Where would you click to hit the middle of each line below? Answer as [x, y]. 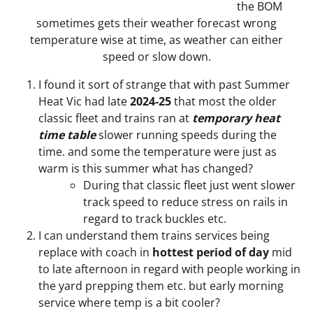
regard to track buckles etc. [155, 218]
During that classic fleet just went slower [189, 185]
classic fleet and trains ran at [115, 118]
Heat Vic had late [84, 101]
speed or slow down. [156, 56]
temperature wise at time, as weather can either [156, 39]
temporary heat [236, 118]
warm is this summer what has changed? [146, 168]
